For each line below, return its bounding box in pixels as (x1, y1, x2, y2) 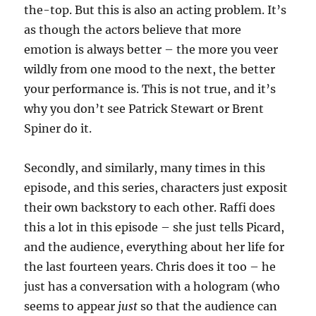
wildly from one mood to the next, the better (24, 62, 276, 76)
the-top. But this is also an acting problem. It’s (24, 3, 287, 17)
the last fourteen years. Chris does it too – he (24, 260, 276, 274)
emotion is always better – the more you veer (24, 42, 279, 56)
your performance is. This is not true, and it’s (24, 82, 276, 96)
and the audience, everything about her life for (24, 240, 285, 254)
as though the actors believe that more (24, 23, 242, 37)
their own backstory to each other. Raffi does (24, 200, 276, 214)
